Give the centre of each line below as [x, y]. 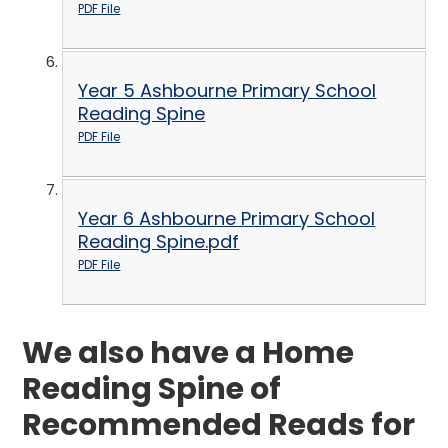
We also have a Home [188, 353]
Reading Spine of [152, 389]
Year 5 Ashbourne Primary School [227, 91]
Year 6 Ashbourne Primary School [227, 219]
